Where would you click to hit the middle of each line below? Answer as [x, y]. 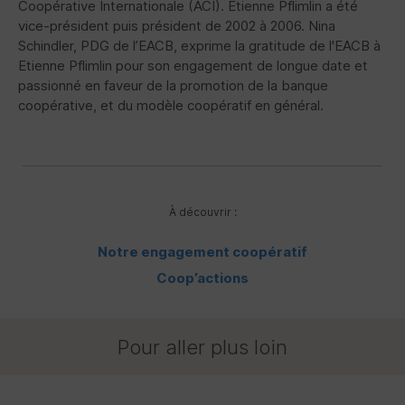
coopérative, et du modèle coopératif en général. [171, 106]
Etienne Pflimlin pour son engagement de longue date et [193, 66]
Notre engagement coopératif [202, 252]
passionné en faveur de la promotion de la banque [173, 86]
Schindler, [49, 46]
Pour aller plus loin [202, 347]
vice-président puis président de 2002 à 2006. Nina [177, 26]
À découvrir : [202, 212]
